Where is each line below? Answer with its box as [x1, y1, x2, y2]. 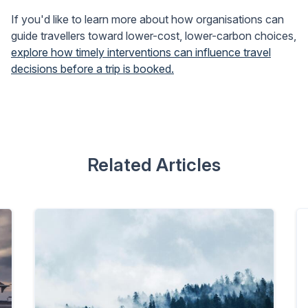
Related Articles [87, 153, 221, 175]
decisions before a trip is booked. [11, 61, 174, 76]
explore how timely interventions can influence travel [11, 45, 271, 59]
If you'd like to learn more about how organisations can [11, 12, 284, 26]
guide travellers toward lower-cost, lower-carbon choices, [11, 28, 296, 43]
